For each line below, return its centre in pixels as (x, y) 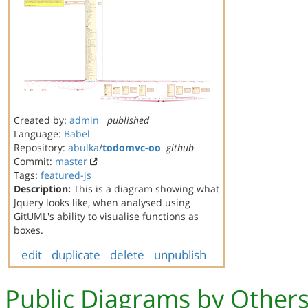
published (128, 120)
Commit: (34, 161)
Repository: (41, 147)
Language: (39, 134)
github (180, 147)
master (71, 161)
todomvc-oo (132, 147)
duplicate (76, 255)
